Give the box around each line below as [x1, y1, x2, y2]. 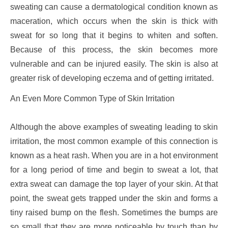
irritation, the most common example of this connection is [10, 137, 218, 146]
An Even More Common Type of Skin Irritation [10, 94, 175, 103]
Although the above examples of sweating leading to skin [10, 123, 218, 132]
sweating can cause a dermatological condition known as [10, 3, 218, 12]
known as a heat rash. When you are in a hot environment [10, 151, 218, 160]
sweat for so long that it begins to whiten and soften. [10, 31, 218, 40]
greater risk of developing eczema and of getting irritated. [10, 74, 214, 83]
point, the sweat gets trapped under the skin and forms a [10, 194, 218, 203]
